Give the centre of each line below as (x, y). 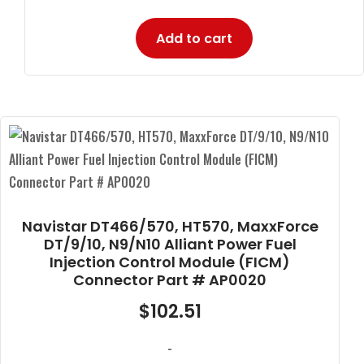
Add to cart (194, 38)
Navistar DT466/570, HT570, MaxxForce (170, 226)
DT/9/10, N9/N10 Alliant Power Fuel (170, 244)
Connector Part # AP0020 (170, 279)
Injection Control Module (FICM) (170, 262)
